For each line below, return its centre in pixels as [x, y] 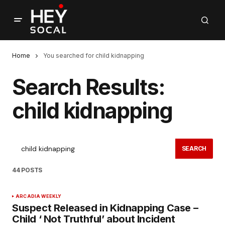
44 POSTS [27, 170]
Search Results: [89, 87]
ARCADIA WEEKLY [39, 196]
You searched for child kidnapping [94, 55]
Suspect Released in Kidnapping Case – [105, 208]
